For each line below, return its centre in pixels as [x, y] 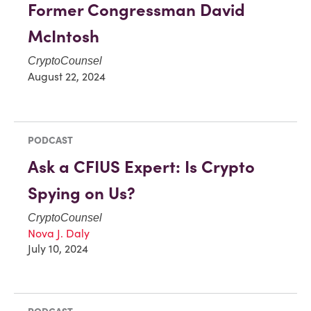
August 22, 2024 [67, 76]
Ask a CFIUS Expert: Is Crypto [141, 167]
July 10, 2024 [58, 248]
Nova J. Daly [59, 233]
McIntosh [64, 36]
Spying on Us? [82, 193]
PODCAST [50, 140]
